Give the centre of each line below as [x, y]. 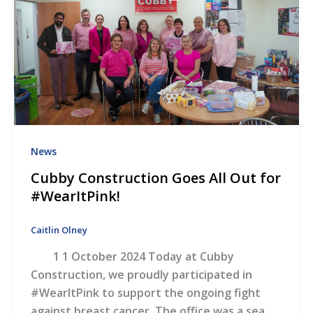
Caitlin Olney [59, 230]
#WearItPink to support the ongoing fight [146, 292]
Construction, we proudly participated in [141, 274]
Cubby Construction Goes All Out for [156, 178]
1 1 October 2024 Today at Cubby [132, 256]
